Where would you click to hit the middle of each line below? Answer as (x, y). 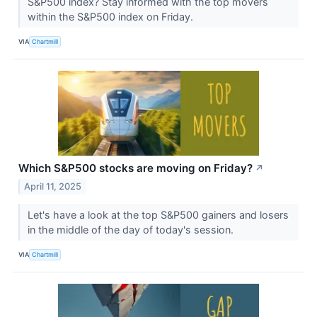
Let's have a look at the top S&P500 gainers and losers (158, 214)
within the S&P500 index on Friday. (111, 16)
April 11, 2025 (53, 186)
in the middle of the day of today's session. (132, 229)
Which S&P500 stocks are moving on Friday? (136, 168)
